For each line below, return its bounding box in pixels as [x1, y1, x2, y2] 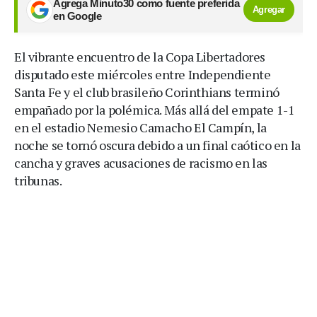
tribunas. [14, 171, 62, 189]
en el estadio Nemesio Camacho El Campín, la [14, 118, 267, 136]
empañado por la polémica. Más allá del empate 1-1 [14, 100, 295, 118]
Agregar [252, 4, 285, 16]
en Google [53, 10, 102, 22]
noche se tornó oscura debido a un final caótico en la [14, 136, 301, 154]
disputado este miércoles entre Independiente [14, 65, 271, 83]
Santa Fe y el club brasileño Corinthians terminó [14, 83, 279, 100]
